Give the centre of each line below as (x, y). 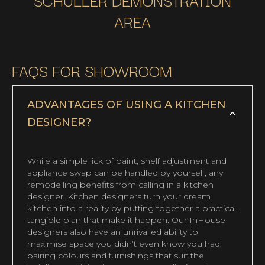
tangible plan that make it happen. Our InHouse (126, 220)
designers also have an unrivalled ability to (113, 232)
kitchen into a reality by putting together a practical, (132, 209)
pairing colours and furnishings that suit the (116, 256)
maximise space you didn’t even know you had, (125, 244)
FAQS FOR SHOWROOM (92, 70)
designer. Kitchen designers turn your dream (119, 197)
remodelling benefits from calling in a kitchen (120, 185)
